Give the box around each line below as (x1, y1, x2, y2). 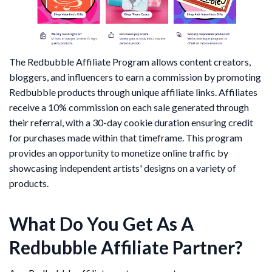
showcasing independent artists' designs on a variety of (9, 162, 236, 174)
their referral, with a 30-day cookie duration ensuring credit (9, 117, 253, 129)
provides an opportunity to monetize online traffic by (9, 147, 228, 159)
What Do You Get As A (9, 212, 194, 235)
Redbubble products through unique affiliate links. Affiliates (9, 86, 257, 98)
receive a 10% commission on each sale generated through (9, 101, 249, 114)
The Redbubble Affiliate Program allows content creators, (9, 56, 251, 68)
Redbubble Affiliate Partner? (9, 236, 243, 259)
